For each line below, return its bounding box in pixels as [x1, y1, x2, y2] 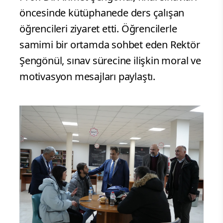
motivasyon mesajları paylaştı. [19, 69, 155, 83]
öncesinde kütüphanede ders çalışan [19, 5, 185, 19]
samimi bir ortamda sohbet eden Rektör [19, 37, 200, 51]
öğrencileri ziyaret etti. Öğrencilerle [19, 21, 177, 35]
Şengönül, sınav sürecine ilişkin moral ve [19, 53, 201, 67]
